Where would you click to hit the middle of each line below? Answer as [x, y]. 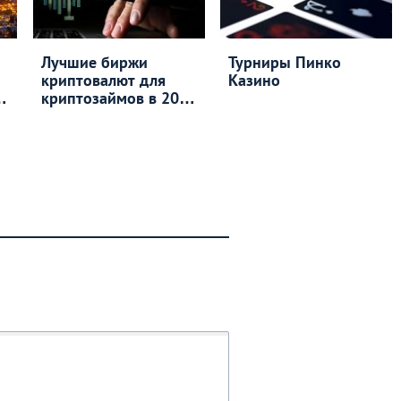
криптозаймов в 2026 [119, 98]
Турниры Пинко [285, 63]
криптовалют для [103, 81]
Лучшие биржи [94, 63]
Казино [255, 81]
